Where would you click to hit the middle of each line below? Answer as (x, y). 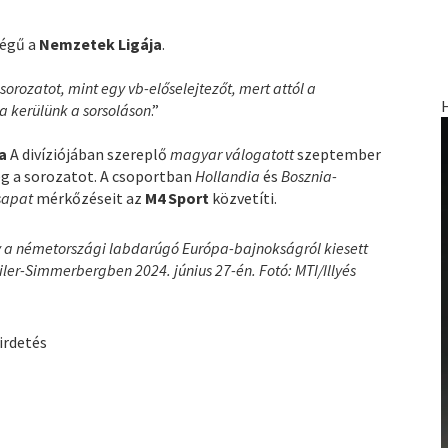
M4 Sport (179, 197)
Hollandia (229, 175)
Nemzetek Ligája (101, 43)
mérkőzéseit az (91, 197)
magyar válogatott (234, 153)
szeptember (339, 153)
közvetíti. (245, 197)
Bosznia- (309, 175)
